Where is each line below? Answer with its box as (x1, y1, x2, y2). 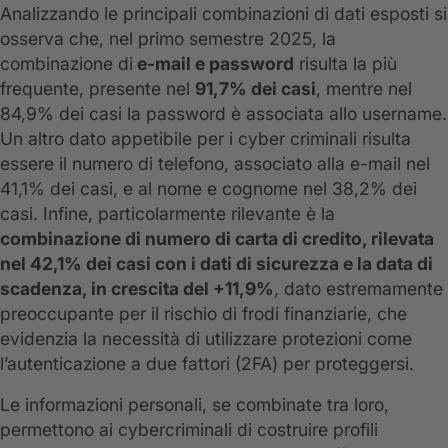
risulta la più (294, 53, 397, 75)
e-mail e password (133, 53, 294, 75)
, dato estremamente (274, 278, 443, 300)
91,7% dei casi (195, 78, 316, 100)
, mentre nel (316, 78, 412, 100)
